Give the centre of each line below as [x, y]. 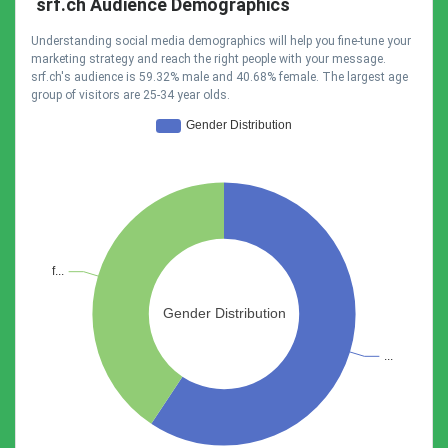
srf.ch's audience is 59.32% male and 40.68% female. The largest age [219, 77]
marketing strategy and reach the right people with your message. [208, 59]
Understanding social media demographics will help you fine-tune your [221, 41]
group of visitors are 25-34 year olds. [130, 95]
